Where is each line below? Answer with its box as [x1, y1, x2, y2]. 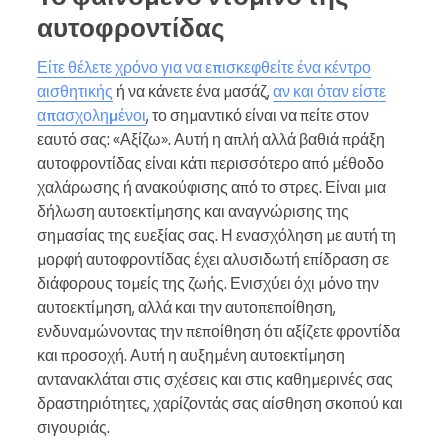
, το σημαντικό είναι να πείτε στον [146, 104, 369, 125]
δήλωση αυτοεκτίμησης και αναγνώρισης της [37, 200, 349, 221]
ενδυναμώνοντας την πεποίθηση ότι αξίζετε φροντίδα [37, 320, 400, 341]
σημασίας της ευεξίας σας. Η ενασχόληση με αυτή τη [37, 224, 396, 245]
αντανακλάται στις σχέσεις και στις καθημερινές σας [37, 368, 393, 389]
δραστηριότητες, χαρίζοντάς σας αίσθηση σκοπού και [37, 392, 403, 413]
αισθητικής [37, 80, 113, 101]
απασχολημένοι [37, 104, 146, 125]
